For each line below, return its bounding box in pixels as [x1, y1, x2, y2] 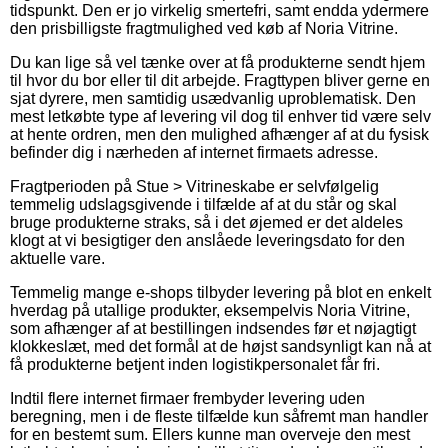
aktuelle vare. [10, 250, 105, 268]
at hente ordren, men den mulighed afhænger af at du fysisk [10, 126, 429, 144]
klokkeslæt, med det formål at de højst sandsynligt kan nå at [10, 338, 431, 356]
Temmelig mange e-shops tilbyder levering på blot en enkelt [10, 284, 431, 302]
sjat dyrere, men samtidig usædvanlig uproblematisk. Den [10, 90, 416, 108]
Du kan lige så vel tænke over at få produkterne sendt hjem [10, 54, 425, 72]
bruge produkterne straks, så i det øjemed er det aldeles [10, 214, 403, 232]
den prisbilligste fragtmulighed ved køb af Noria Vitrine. [10, 20, 398, 38]
